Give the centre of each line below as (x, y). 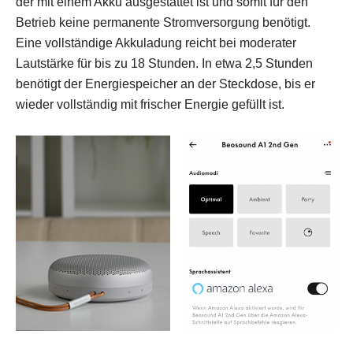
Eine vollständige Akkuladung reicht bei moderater (156, 43)
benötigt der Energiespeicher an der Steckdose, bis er (165, 84)
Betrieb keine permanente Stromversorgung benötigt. (163, 22)
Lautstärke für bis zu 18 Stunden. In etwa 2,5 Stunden (164, 63)
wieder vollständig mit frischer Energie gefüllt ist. (150, 104)
